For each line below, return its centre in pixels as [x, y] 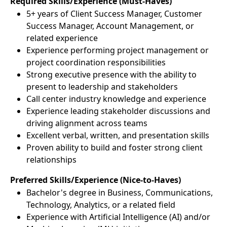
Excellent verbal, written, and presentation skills [118, 135]
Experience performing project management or [118, 50]
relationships [51, 160]
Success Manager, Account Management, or [110, 26]
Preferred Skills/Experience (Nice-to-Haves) [96, 180]
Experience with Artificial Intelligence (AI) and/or [118, 217]
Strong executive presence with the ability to [111, 74]
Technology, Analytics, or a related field [101, 205]
